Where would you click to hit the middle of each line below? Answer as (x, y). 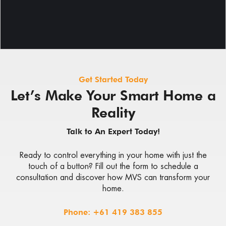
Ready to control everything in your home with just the (113, 155)
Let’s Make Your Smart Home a (113, 95)
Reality (113, 112)
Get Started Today (113, 79)
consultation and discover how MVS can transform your (113, 177)
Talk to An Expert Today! (113, 131)
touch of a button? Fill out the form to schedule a (113, 166)
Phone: (78, 212)
